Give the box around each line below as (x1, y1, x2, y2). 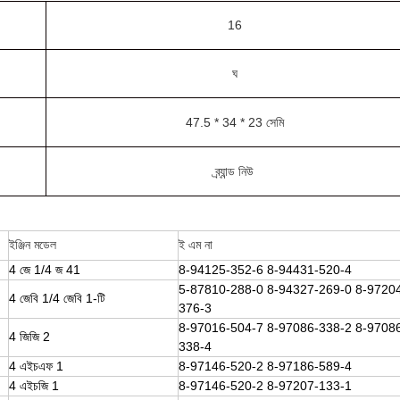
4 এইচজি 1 (9, 379, 59, 394)
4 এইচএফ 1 (9, 359, 63, 374)
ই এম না (179, 237, 212, 253)
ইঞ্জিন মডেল (9, 237, 56, 253)
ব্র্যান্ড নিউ (215, 164, 254, 179)
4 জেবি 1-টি (53, 291, 105, 306)
